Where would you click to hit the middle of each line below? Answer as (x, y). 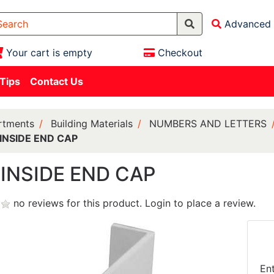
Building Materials (91, 124)
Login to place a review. (200, 203)
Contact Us (57, 81)
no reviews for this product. (77, 203)
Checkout (180, 53)
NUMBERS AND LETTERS (208, 124)
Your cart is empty (49, 53)
